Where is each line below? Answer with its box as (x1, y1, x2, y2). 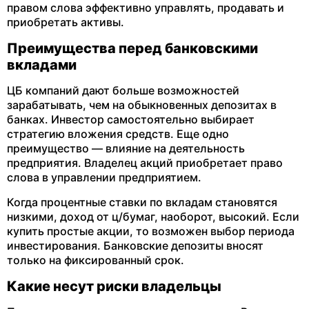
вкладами (7, 57, 77, 73)
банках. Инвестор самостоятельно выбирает (7, 112, 255, 126)
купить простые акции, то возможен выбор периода (7, 224, 295, 238)
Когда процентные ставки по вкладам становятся (7, 195, 277, 209)
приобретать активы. (7, 15, 124, 29)
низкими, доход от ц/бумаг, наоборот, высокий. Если (7, 210, 299, 223)
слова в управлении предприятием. (7, 170, 201, 184)
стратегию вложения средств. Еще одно (7, 127, 229, 141)
